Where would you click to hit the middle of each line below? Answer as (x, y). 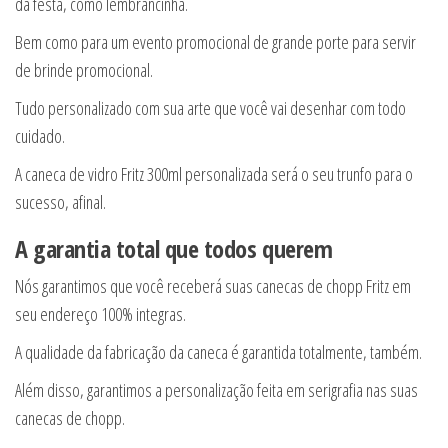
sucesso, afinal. (60, 202)
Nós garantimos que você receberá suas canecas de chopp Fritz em (213, 286)
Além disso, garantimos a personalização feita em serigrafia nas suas (216, 390)
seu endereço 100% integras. (100, 314)
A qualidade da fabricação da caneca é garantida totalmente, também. (218, 352)
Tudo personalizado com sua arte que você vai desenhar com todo (210, 108)
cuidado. (40, 136)
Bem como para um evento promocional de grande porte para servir (215, 42)
